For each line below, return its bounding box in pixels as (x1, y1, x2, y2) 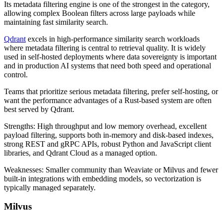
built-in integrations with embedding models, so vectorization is (4, 174, 201, 183)
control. (4, 70, 28, 79)
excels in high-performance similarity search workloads (26, 34, 200, 43)
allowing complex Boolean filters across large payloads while (4, 8, 195, 17)
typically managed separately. (4, 183, 96, 192)
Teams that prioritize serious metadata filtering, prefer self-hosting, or (4, 87, 218, 96)
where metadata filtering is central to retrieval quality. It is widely (4, 43, 206, 52)
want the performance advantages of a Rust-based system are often (4, 96, 212, 105)
